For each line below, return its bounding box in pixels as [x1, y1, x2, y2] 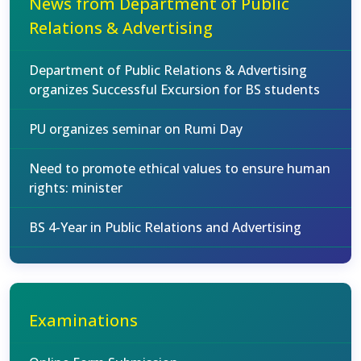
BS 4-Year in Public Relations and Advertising [29, 218, 301, 236]
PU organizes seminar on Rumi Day [29, 120, 243, 138]
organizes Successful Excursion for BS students [29, 81, 320, 98]
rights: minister [29, 179, 122, 197]
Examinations [29, 309, 138, 331]
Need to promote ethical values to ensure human [29, 160, 330, 177]
